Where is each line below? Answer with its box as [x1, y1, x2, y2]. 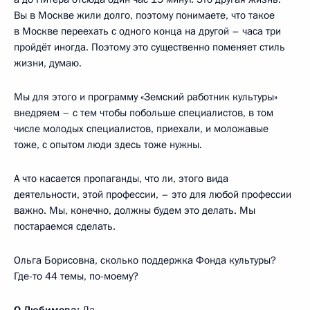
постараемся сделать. [14, 219, 116, 233]
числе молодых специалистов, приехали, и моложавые [14, 121, 268, 136]
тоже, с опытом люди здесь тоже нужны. [14, 137, 202, 152]
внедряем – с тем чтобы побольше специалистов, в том [14, 105, 273, 120]
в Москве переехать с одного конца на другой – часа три [14, 24, 281, 38]
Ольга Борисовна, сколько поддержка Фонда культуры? [14, 253, 276, 267]
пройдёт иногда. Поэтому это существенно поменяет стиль [14, 39, 285, 54]
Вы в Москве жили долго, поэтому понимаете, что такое [14, 8, 275, 22]
